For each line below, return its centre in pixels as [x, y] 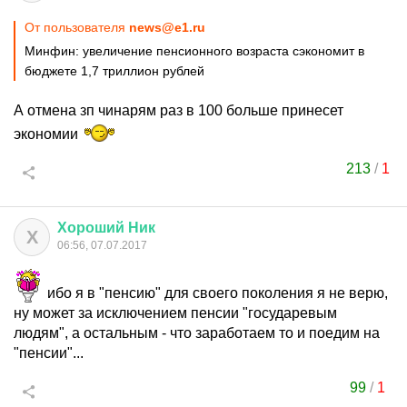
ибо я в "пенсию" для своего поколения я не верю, [216, 293]
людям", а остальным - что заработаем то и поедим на [197, 333]
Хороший [91, 228]
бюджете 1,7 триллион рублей [114, 71]
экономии [48, 134]
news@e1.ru [167, 27]
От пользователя [77, 27]
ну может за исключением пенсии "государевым [175, 313]
